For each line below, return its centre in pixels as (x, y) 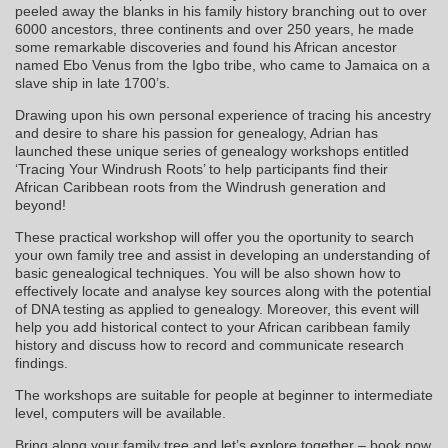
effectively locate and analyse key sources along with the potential (223, 291)
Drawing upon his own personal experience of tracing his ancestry (223, 115)
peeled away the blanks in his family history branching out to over (221, 11)
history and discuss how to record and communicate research (209, 345)
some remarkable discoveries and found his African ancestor (206, 47)
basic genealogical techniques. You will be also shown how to (208, 273)
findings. (41, 363)
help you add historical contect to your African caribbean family (212, 327)
